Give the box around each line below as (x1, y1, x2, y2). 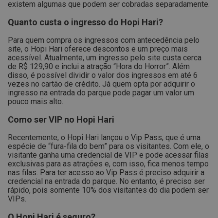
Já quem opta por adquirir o (102, 79, 195, 89)
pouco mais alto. (8, 97, 63, 106)
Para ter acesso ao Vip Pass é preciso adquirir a (40, 168, 204, 177)
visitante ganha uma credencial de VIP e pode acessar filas (8, 150, 209, 160)
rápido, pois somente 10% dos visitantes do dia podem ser (8, 185, 209, 195)
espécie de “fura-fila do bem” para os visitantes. (8, 142, 171, 151)
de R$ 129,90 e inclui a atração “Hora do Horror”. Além (8, 62, 190, 71)
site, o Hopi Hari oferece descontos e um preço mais (8, 44, 188, 54)
